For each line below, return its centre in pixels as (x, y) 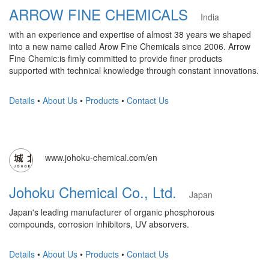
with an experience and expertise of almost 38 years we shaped (130, 34)
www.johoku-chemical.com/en (101, 157)
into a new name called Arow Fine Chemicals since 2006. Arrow (130, 46)
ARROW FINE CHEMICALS (105, 14)
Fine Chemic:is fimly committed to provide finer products (116, 58)
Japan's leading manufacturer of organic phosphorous (112, 212)
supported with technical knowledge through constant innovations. (134, 70)
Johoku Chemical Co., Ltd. (99, 192)
